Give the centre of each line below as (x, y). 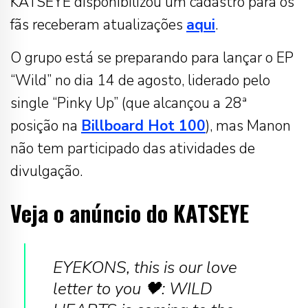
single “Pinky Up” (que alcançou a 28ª (129, 103)
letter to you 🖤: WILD (133, 289)
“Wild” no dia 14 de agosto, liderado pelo (140, 81)
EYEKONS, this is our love (145, 268)
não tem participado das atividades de (133, 149)
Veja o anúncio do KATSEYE (130, 213)
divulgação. (46, 172)
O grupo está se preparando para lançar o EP (152, 58)
